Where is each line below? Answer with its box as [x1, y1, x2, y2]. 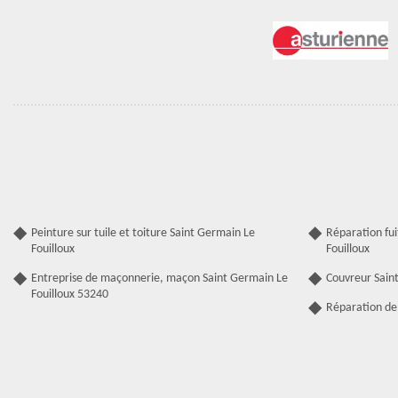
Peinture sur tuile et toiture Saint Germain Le [31, 227, 255, 241]
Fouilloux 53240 [31, 288, 108, 302]
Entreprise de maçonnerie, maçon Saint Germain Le [31, 272, 288, 286]
